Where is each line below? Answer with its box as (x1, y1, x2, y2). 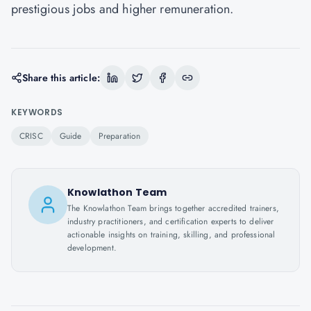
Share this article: (22, 71, 101, 85)
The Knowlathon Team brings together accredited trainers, (67, 202, 279, 215)
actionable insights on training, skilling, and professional (67, 228, 276, 241)
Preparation (98, 130, 141, 142)
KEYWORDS (11, 106, 63, 118)
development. (67, 242, 117, 254)
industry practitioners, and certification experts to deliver (67, 215, 274, 228)
